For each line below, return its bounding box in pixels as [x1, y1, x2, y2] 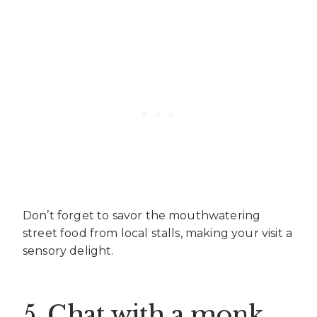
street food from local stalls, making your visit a [23, 226, 293, 241]
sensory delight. [23, 244, 114, 258]
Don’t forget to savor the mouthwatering [23, 209, 261, 223]
